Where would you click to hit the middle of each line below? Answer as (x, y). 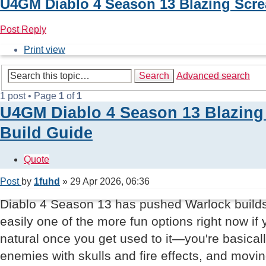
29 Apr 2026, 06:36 (110, 181)
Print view (45, 50)
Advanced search (213, 75)
